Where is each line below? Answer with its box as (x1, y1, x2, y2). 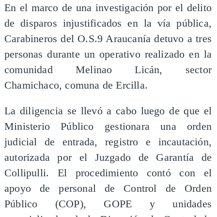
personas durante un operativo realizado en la (4, 48, 212, 60)
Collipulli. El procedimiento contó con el (4, 167, 212, 179)
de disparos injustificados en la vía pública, (4, 17, 212, 29)
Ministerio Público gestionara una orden (4, 121, 212, 133)
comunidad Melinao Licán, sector (4, 63, 212, 76)
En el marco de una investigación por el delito (4, 1, 212, 14)
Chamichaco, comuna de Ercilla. (4, 79, 148, 91)
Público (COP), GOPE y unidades (4, 198, 212, 210)
